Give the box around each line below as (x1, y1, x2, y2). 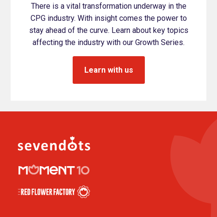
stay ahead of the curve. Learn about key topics (29, 25, 188, 35)
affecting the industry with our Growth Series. (32, 37, 185, 47)
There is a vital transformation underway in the (31, 1, 186, 11)
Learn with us (84, 65, 133, 75)
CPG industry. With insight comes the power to (30, 13, 187, 23)
